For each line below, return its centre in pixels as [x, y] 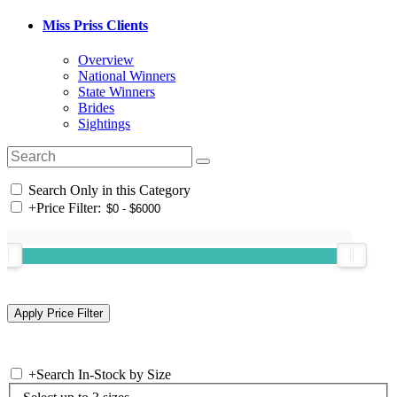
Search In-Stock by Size [104, 375]
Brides [96, 108]
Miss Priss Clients [95, 25]
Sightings [104, 124]
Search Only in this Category [108, 191]
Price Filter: [69, 208]
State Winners [117, 92]
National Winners [127, 76]
